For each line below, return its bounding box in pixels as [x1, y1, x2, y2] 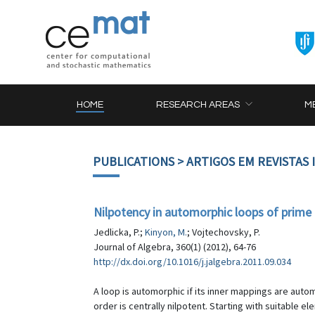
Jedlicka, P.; [94, 226, 145, 238]
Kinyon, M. [145, 226, 187, 238]
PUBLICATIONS [93, 153, 174, 169]
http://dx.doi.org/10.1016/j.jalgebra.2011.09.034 [94, 255, 291, 268]
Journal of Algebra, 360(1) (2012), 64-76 [94, 240, 256, 253]
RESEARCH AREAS [156, 100, 240, 110]
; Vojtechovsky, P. [187, 226, 260, 238]
